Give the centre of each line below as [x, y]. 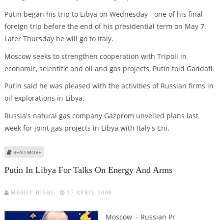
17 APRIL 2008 [90, 192]
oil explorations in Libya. [44, 98]
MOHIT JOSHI [32, 192]
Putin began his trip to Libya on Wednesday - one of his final [103, 14]
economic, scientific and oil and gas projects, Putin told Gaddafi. [109, 68]
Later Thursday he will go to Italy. [59, 38]
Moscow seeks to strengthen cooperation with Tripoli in [95, 56]
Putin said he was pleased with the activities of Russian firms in [109, 86]
